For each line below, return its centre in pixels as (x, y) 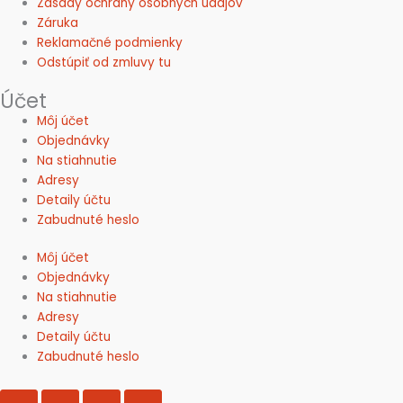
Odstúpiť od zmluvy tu (104, 63)
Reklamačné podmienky (110, 43)
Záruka (58, 23)
